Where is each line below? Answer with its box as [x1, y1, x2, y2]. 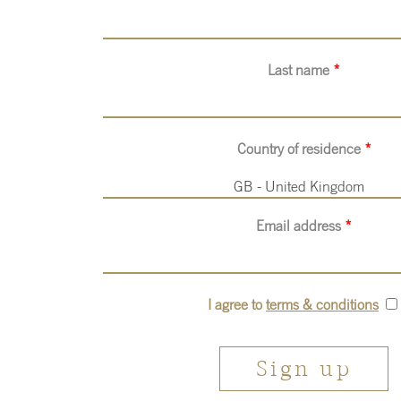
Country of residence [236, 140, 364, 158]
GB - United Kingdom [233, 177, 364, 196]
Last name [268, 61, 333, 80]
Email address [256, 217, 345, 235]
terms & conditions [266, 295, 379, 314]
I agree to [208, 295, 266, 314]
